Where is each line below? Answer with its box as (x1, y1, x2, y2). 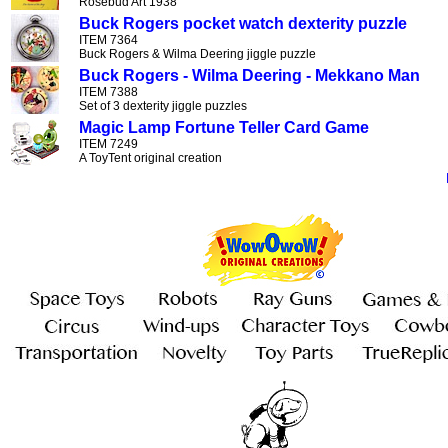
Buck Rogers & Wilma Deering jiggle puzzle (79, 47, 316, 61)
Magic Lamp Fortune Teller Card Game (79, 119, 369, 136)
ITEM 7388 (79, 85, 138, 99)
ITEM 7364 (79, 33, 138, 47)
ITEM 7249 (79, 137, 138, 151)
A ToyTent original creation (79, 151, 222, 165)
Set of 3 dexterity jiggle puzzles (79, 99, 247, 113)
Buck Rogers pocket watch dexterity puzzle (79, 15, 407, 32)
